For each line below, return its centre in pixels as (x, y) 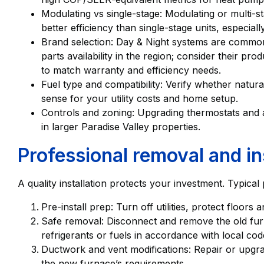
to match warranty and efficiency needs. (131, 70)
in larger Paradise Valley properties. (121, 127)
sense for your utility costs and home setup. (140, 99)
